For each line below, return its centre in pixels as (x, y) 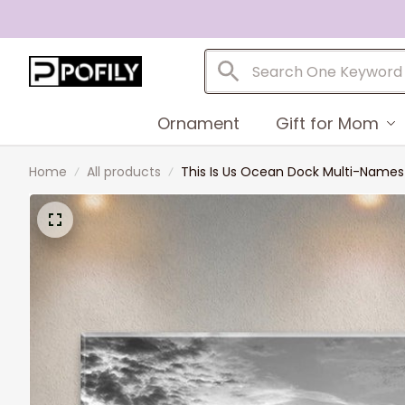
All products (124, 172)
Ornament (198, 123)
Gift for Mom (327, 123)
